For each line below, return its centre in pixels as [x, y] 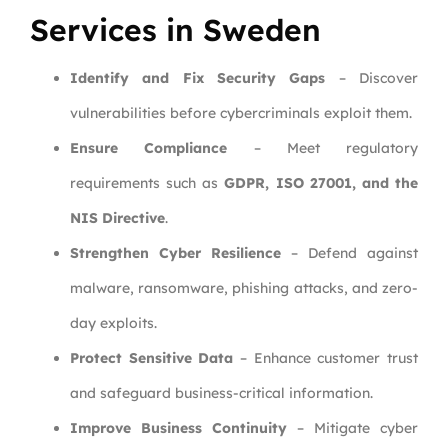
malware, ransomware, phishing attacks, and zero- [244, 288]
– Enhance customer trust [326, 358]
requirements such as [147, 183]
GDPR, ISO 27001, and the [321, 183]
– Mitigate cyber [352, 428]
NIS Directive [117, 218]
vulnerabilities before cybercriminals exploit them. [241, 113]
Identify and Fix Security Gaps [198, 78]
